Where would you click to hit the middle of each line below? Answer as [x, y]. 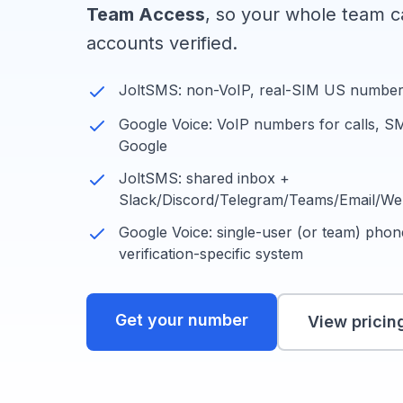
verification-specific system [211, 254]
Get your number [182, 320]
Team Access [146, 14]
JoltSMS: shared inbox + [204, 178]
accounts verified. [162, 43]
